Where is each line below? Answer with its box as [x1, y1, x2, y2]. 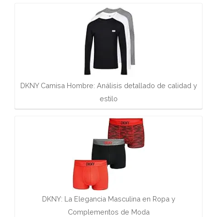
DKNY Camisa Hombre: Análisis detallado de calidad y [20, 81, 197, 90]
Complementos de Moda [67, 207, 150, 216]
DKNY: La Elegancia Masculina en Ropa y [42, 194, 175, 203]
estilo [99, 94, 118, 103]
